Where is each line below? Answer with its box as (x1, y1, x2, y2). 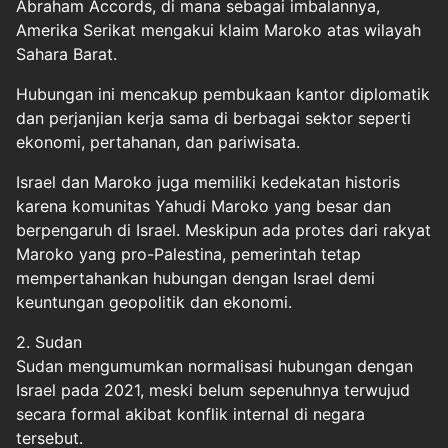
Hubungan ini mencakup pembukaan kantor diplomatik (16, 84, 430, 104)
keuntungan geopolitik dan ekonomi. (16, 292, 292, 312)
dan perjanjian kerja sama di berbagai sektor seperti (16, 108, 411, 128)
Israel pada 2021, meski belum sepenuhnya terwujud (16, 380, 410, 400)
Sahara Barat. (16, 44, 117, 64)
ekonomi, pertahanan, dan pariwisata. (16, 132, 300, 152)
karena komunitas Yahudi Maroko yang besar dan (16, 196, 391, 216)
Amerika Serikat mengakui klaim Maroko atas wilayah (16, 20, 421, 40)
